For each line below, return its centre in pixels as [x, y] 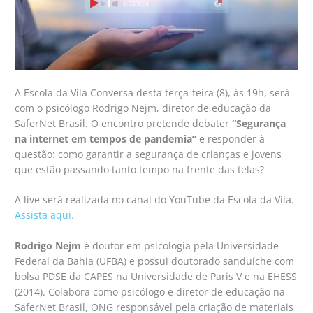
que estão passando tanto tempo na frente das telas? [140, 169]
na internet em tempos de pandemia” [106, 138]
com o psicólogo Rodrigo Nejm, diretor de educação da [143, 108]
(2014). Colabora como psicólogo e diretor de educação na [150, 292]
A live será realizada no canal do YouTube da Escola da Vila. [155, 200]
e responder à [231, 138]
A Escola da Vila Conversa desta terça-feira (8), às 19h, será [153, 92]
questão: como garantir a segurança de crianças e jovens [148, 154]
